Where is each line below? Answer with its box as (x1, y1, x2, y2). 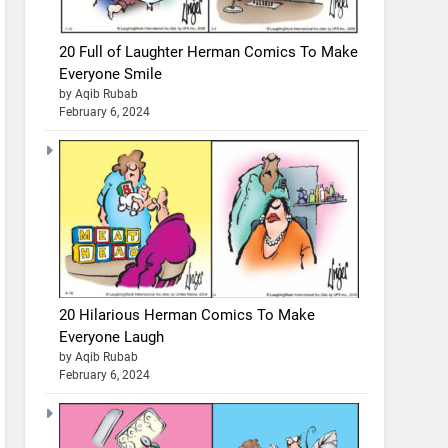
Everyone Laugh (59, 327, 165, 346)
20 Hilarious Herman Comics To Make (59, 305, 316, 324)
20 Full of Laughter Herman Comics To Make (59, 42, 359, 61)
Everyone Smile (59, 64, 163, 83)
